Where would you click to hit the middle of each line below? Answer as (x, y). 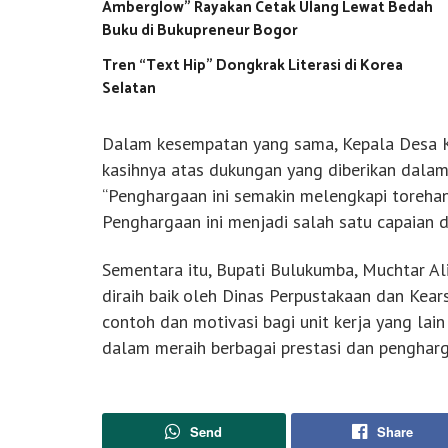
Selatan (129, 88)
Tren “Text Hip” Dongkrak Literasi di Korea (252, 65)
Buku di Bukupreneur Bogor (200, 30)
